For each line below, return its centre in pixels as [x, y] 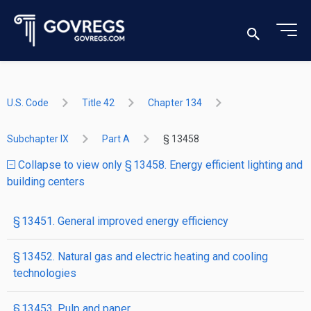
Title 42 [98, 103]
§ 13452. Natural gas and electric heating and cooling [141, 257]
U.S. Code [28, 103]
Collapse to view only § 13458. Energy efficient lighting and [159, 165]
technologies [45, 273]
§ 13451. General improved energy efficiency [121, 221]
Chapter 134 [175, 103]
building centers [46, 182]
